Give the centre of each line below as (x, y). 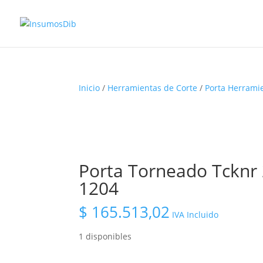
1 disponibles (105, 236)
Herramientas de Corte (153, 88)
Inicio (90, 88)
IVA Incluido (195, 215)
